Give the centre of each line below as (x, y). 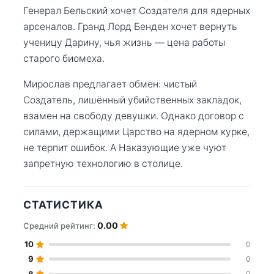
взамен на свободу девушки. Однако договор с (134, 116)
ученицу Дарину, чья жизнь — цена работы (124, 42)
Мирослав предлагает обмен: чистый (110, 84)
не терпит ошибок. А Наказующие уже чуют (125, 147)
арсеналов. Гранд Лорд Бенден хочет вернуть (130, 26)
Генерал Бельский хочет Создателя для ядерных (137, 10)
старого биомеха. (64, 58)
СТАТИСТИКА (63, 204)
